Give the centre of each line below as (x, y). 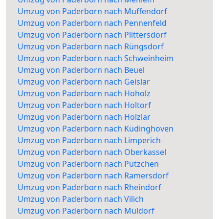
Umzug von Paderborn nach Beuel (81, 70)
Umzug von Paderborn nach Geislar (84, 82)
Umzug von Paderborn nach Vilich (81, 199)
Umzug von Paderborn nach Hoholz (84, 94)
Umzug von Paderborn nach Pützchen (88, 164)
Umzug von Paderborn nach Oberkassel (92, 152)
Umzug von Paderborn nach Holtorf (84, 105)
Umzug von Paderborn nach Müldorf (86, 211)
